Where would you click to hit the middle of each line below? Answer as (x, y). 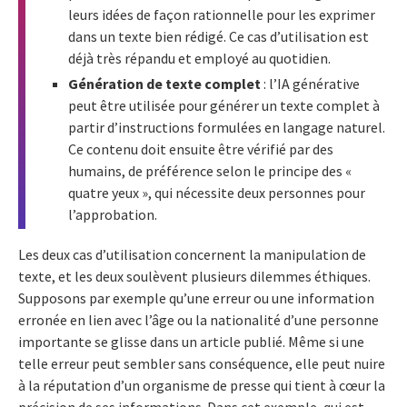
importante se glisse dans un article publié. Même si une (191, 342)
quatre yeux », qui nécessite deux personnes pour (217, 193)
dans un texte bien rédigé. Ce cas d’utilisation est (218, 37)
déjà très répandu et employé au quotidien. (199, 59)
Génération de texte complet (166, 84)
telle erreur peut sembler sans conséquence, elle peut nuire (202, 364)
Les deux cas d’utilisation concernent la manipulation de (192, 255)
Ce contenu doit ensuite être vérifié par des (201, 149)
